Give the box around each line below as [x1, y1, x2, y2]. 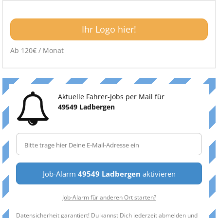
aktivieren [140, 169, 176, 179]
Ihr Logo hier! [82, 23, 136, 35]
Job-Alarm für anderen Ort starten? [62, 193, 156, 201]
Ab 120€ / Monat [10, 46, 64, 55]
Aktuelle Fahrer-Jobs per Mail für [58, 92, 164, 101]
